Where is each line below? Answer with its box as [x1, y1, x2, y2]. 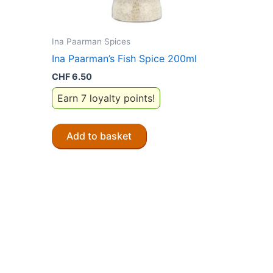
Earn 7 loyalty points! [57, 91, 155, 104]
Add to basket [66, 129, 132, 142]
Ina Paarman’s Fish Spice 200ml [52, 52, 197, 65]
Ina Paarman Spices [52, 36, 130, 46]
